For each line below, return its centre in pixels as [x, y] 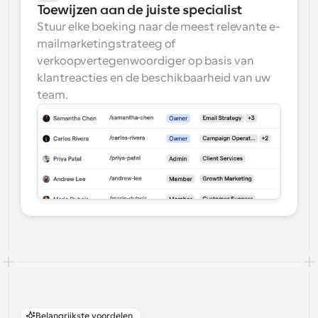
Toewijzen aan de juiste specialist [140, 10]
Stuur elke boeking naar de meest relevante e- [159, 27]
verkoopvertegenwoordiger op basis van [146, 61]
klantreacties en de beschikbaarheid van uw [154, 78]
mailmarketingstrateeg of [106, 44]
